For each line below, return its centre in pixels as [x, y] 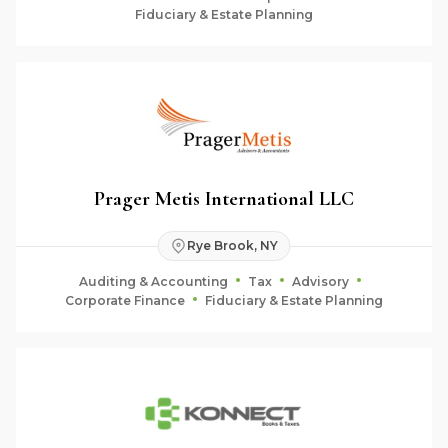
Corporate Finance [125, 300]
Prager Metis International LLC [224, 198]
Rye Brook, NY [232, 245]
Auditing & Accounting [153, 281]
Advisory [320, 281]
